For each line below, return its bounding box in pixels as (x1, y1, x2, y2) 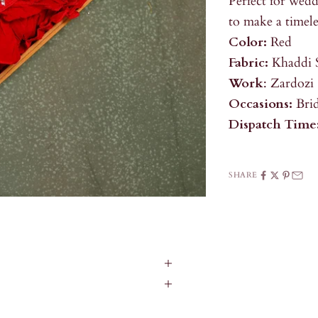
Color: (229, 33, 268, 52)
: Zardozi (263, 75, 314, 93)
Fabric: (229, 54, 273, 72)
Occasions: (229, 95, 297, 114)
